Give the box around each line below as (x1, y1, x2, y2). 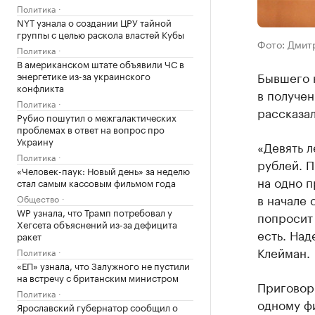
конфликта (17, 80, 64, 94)
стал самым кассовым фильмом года (17, 175, 176, 189)
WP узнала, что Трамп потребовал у (17, 205, 172, 219)
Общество (17, 191, 59, 205)
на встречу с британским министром (17, 270, 179, 284)
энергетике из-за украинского (17, 68, 150, 82)
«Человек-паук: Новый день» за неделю (17, 163, 190, 177)
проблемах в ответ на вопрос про (17, 122, 165, 136)
